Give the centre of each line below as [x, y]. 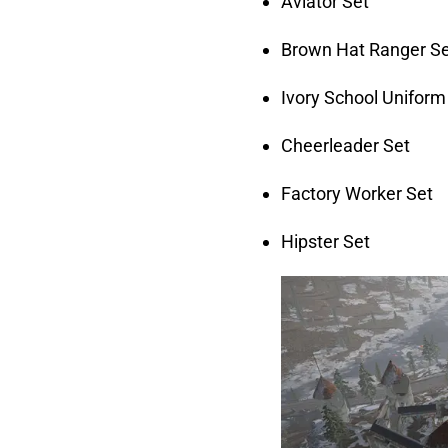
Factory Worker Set [357, 193]
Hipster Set [325, 241]
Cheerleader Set [345, 145]
